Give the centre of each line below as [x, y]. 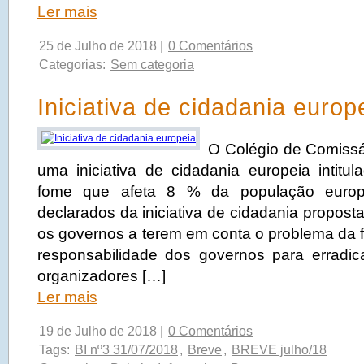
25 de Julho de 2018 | [103, 46]
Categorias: [74, 65]
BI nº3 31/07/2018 [126, 350]
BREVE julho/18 [279, 350]
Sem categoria [152, 65]
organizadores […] [102, 276]
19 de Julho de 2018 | [103, 331]
